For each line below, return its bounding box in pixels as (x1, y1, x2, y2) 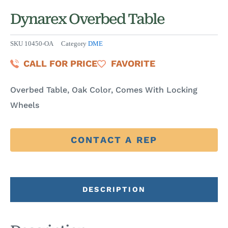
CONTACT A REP (70, 134, 158, 146)
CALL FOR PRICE (23, 58, 98, 69)
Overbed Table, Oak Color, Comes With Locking (10, 85, 197, 95)
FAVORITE (110, 58, 155, 69)
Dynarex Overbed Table (10, 10, 164, 27)
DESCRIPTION (82, 185, 146, 194)
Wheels (10, 100, 39, 110)
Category (61, 40, 87, 48)
